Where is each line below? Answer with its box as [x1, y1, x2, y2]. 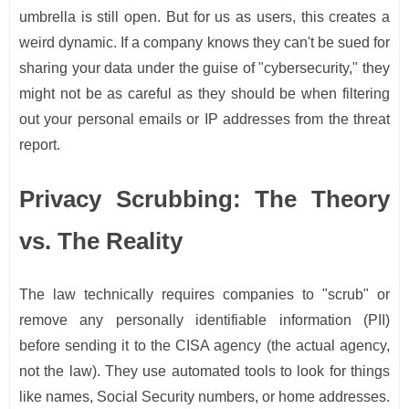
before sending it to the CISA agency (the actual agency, [19, 338, 390, 354]
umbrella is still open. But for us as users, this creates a [19, 9, 390, 26]
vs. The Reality [19, 227, 183, 256]
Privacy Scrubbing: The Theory [19, 185, 390, 214]
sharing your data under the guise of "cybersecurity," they [19, 60, 390, 77]
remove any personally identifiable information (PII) [19, 312, 390, 329]
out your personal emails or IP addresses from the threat [19, 111, 390, 128]
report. [19, 137, 60, 153]
